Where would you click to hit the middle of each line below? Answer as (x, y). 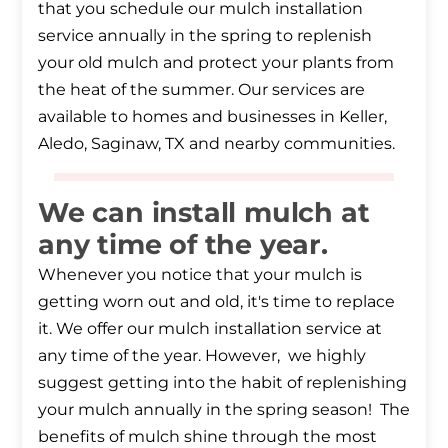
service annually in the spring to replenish (205, 36)
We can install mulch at (204, 213)
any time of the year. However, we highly (202, 356)
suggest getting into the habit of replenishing (222, 383)
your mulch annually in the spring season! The (224, 410)
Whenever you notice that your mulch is (200, 275)
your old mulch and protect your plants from (216, 63)
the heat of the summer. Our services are (201, 90)
